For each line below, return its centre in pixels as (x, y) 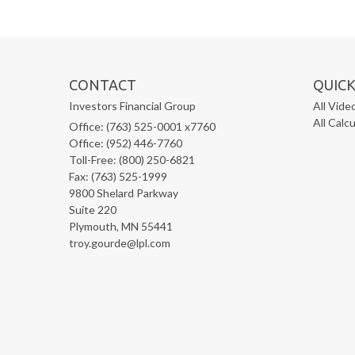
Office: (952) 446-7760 (126, 143)
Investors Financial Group (132, 106)
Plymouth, (94, 227)
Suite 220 (93, 210)
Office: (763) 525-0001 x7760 (142, 127)
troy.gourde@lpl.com (120, 243)
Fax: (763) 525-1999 (118, 177)
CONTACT (103, 85)
